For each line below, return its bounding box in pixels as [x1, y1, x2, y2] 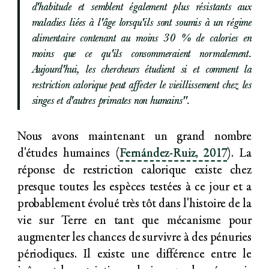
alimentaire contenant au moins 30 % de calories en [31, 34, 252, 46]
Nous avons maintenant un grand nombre [17, 131, 252, 144]
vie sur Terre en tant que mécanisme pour [17, 215, 252, 228]
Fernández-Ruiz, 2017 [119, 148, 228, 161]
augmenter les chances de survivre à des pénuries [17, 232, 252, 245]
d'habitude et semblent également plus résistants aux [31, 2, 252, 14]
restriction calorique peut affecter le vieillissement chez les [31, 80, 252, 92]
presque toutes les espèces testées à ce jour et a [17, 181, 252, 195]
